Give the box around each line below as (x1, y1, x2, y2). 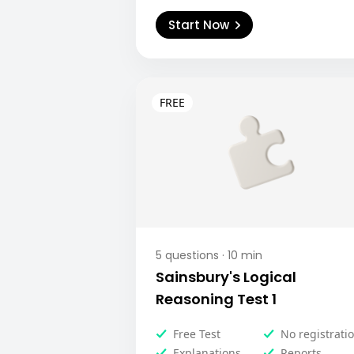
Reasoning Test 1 (156, 289, 277, 309)
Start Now (168, 17, 229, 33)
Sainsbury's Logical (156, 267, 296, 287)
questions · (162, 247, 224, 263)
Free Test (173, 326, 220, 341)
